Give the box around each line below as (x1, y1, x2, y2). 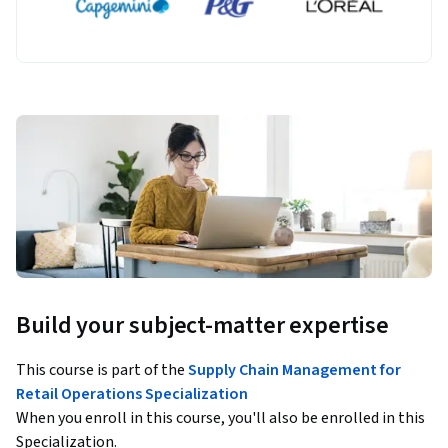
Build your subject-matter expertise (16, 308, 389, 344)
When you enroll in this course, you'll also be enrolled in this (16, 407, 425, 430)
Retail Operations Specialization (16, 383, 248, 406)
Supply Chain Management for (188, 359, 401, 382)
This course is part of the (16, 359, 188, 382)
